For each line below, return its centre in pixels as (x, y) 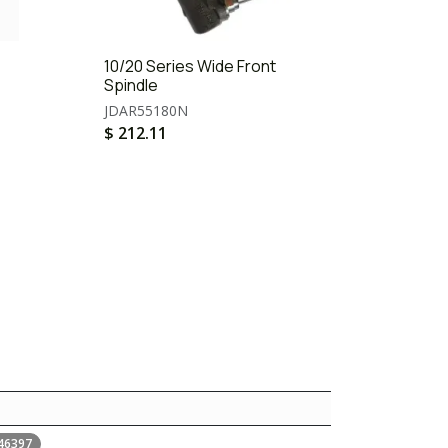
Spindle (131, 85)
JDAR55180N (146, 110)
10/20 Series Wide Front (190, 66)
